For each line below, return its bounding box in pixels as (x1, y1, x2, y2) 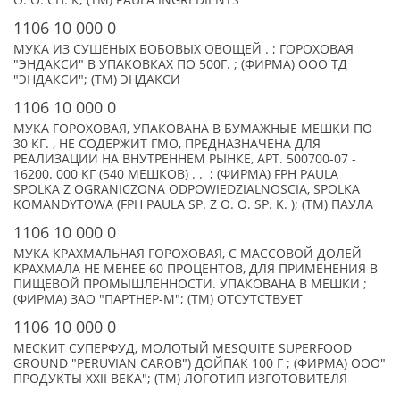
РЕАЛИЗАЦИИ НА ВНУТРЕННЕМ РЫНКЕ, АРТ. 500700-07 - (13, 151, 356, 167)
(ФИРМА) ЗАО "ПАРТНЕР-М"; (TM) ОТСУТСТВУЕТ (13, 291, 303, 307)
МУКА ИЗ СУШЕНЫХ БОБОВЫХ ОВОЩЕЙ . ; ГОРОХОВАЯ (13, 41, 354, 57)
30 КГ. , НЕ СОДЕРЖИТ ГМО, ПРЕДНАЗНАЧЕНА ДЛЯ (13, 136, 321, 152)
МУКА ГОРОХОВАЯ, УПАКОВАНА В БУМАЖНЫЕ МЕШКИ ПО (13, 121, 372, 137)
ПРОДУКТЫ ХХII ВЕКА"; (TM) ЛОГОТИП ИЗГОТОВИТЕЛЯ (13, 371, 347, 387)
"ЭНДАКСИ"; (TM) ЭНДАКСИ (13, 71, 180, 87)
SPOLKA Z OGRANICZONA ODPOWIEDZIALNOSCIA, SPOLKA (13, 181, 360, 197)
